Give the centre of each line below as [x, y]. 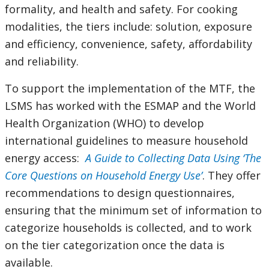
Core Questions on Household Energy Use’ [104, 176]
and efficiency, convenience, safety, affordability [128, 44]
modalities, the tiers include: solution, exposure [128, 27]
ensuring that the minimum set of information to [133, 210]
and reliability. [43, 62]
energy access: [44, 158]
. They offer [231, 176]
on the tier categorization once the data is [115, 245]
